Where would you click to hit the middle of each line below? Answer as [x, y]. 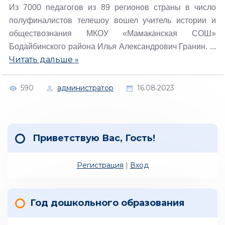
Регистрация [100, 165]
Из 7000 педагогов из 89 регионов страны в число [113, 7]
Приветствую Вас [76, 138]
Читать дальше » [44, 60]
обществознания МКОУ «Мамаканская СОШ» [113, 33]
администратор [85, 88]
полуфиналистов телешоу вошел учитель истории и [113, 20]
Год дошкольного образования [107, 203]
